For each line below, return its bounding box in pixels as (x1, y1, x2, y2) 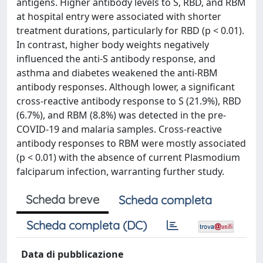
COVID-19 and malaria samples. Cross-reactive (16, 123, 222, 136)
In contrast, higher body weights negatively (16, 38, 209, 51)
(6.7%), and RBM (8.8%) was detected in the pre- (16, 109, 226, 122)
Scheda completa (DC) (26, 218, 147, 232)
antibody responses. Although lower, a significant (16, 80, 235, 93)
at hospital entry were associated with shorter (16, 10, 221, 23)
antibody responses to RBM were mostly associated (16, 137, 246, 150)
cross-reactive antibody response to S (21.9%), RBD (16, 95, 241, 107)
